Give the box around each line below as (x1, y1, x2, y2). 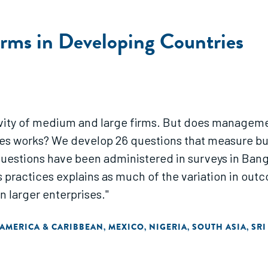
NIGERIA (149, 221, 187, 233)
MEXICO (108, 221, 144, 233)
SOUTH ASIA (192, 221, 246, 233)
